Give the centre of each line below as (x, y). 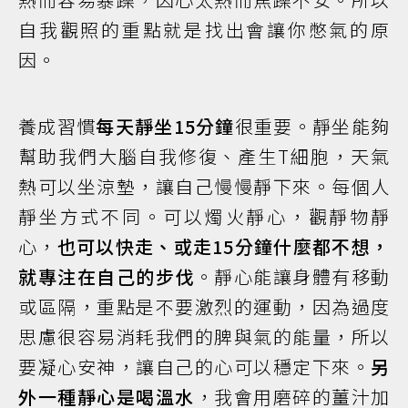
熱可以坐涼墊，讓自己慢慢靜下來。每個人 (204, 187)
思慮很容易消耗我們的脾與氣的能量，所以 (204, 337)
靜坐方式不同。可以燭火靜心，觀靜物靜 (204, 217)
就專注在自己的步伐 (107, 277)
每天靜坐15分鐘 (165, 127)
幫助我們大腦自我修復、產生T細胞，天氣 (204, 157)
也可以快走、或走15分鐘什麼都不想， (224, 247)
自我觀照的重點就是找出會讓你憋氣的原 (204, 30)
